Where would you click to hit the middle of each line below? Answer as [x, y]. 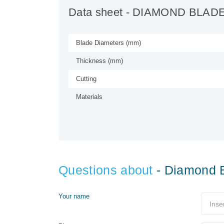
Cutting [86, 79]
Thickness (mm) [99, 61]
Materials [89, 97]
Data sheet [96, 12]
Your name [74, 196]
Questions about [106, 170]
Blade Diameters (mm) [108, 43]
